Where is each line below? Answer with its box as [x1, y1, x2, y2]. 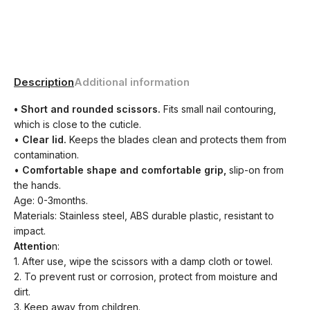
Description [14, 75, 74, 89]
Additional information [74, 75, 190, 89]
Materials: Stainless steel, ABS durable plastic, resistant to [14, 210, 274, 221]
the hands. [14, 179, 61, 191]
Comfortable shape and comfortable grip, [22, 164, 226, 176]
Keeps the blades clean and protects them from [66, 134, 286, 145]
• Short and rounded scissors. [14, 103, 161, 115]
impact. [14, 225, 46, 237]
